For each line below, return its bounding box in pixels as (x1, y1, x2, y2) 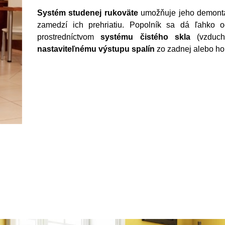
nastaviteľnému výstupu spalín (37, 45, 155, 53)
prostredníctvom (37, 33, 101, 41)
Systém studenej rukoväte (37, 9, 138, 17)
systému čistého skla (100, 33, 191, 41)
